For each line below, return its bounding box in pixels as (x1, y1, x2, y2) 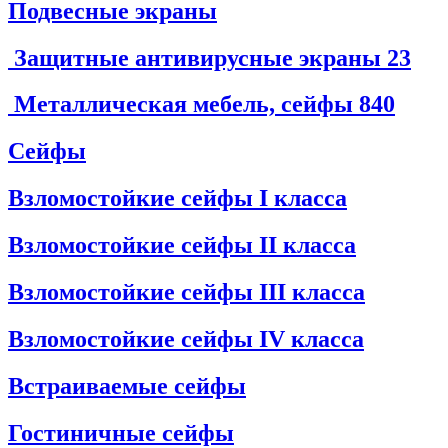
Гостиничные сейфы (8, 419, 234, 446)
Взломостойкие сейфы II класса (8, 232, 356, 259)
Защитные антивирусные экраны (8, 44, 387, 71)
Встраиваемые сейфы (8, 372, 246, 399)
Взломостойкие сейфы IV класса (8, 325, 364, 352)
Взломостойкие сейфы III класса (8, 279, 365, 306)
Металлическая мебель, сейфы (8, 91, 359, 118)
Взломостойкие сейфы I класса (8, 185, 347, 212)
